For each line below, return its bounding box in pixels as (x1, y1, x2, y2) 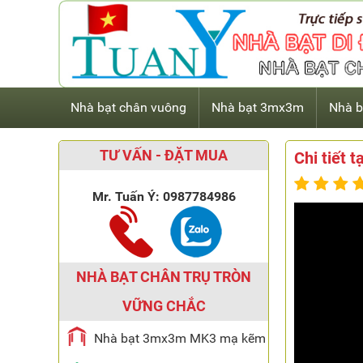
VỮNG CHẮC (122, 297, 206, 314)
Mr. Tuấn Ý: (92, 189, 163, 204)
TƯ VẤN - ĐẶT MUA (100, 147, 228, 164)
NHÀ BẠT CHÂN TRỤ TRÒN (76, 268, 251, 285)
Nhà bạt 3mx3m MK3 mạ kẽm (94, 331, 266, 346)
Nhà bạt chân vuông (70, 100, 186, 115)
